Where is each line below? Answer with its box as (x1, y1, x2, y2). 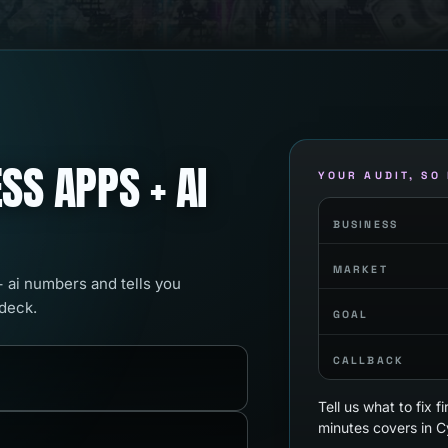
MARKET (333, 262, 388, 276)
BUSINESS (333, 217, 398, 231)
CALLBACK (333, 353, 404, 367)
